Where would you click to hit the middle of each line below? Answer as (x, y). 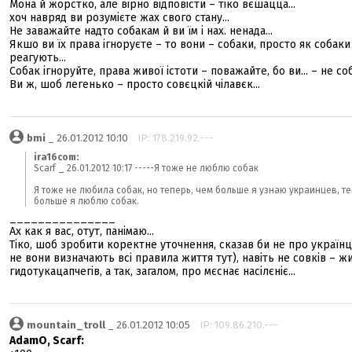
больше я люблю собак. (86, 201)
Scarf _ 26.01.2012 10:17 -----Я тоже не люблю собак (146, 168)
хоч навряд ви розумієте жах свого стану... (119, 18)
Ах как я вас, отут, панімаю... (82, 231)
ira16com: (56, 157)
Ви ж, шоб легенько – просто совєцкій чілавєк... (135, 84)
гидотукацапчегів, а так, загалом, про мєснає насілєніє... (152, 271)
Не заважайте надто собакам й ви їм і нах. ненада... (141, 31)
